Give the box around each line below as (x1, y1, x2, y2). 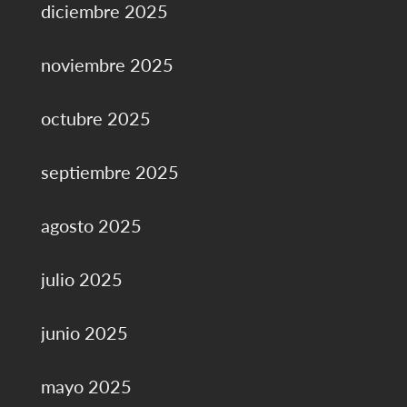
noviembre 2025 (40, 54, 174, 76)
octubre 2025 (40, 107, 151, 130)
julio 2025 (40, 268, 123, 291)
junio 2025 (40, 322, 128, 344)
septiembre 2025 (40, 161, 179, 184)
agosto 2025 (40, 214, 142, 237)
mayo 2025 (40, 375, 132, 398)
